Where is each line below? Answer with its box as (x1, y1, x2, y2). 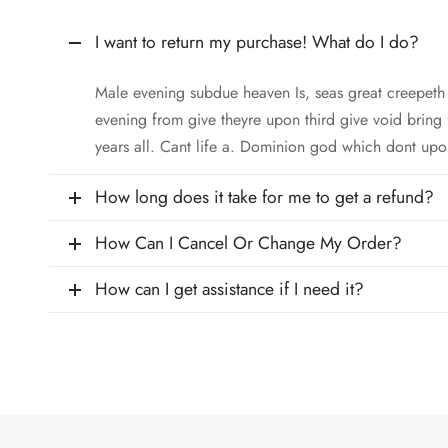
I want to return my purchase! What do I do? (95, 29, 419, 56)
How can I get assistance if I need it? (95, 276, 364, 303)
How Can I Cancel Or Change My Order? (95, 230, 402, 257)
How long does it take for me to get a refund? (95, 184, 434, 211)
